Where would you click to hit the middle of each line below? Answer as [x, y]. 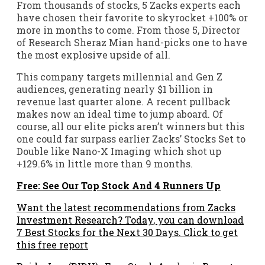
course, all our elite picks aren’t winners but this [130, 126]
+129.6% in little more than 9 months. [105, 163]
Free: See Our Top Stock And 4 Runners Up [119, 185]
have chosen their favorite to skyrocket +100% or [132, 17]
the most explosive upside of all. [93, 54]
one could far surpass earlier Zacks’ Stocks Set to [131, 138]
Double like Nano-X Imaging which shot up [119, 151]
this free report [52, 244]
